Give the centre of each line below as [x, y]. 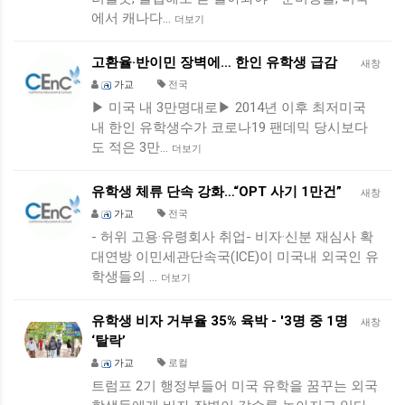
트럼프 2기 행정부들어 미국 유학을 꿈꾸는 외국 [235, 386]
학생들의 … [126, 277]
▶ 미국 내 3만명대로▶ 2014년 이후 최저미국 [229, 108]
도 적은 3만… [132, 147]
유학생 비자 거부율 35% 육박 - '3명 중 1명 [220, 321]
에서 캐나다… [133, 18]
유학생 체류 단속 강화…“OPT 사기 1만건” [217, 192]
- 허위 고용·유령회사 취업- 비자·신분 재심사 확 [232, 237]
